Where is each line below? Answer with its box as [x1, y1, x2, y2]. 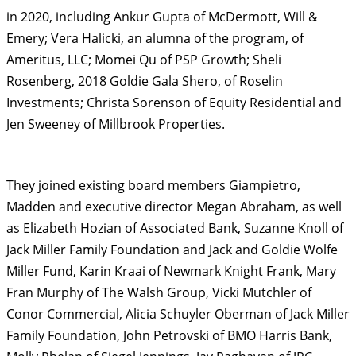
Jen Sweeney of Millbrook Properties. [6, 115, 225, 133]
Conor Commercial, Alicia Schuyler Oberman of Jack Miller [6, 305, 350, 323]
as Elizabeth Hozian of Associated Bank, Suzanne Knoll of [6, 219, 343, 237]
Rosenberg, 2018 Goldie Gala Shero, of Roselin [6, 72, 283, 90]
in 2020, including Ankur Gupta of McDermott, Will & [6, 8, 318, 25]
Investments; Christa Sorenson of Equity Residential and [6, 94, 342, 111]
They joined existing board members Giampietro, [6, 176, 300, 194]
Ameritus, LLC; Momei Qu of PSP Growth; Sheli [6, 51, 281, 68]
